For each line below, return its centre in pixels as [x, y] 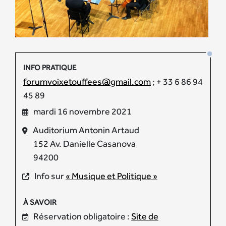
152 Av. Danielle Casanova [84, 143]
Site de [145, 216]
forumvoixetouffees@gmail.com [87, 81]
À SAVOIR [40, 202]
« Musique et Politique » [111, 176]
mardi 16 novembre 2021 [82, 111]
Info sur [50, 176]
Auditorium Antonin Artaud [86, 130]
